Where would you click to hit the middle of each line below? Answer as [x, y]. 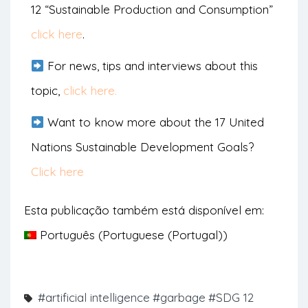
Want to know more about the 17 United [154, 122]
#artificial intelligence [94, 298]
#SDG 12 [231, 298]
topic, [47, 91]
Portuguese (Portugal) [163, 235]
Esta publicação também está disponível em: [144, 210]
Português [68, 235]
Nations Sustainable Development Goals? [142, 147]
